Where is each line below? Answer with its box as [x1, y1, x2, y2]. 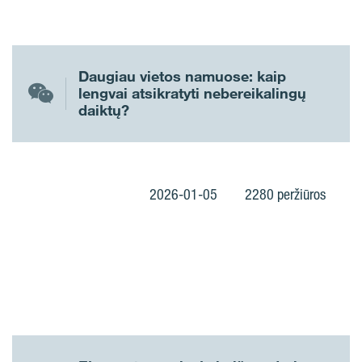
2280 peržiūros [245, 184, 326, 203]
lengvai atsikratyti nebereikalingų [78, 84, 306, 103]
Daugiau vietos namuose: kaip [78, 67, 286, 86]
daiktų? [78, 101, 129, 120]
